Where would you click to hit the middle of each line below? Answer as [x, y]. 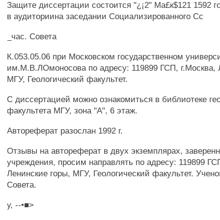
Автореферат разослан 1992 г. [65, 131]
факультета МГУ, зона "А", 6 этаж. [72, 110]
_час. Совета [32, 36]
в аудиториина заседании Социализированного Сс [105, 16]
